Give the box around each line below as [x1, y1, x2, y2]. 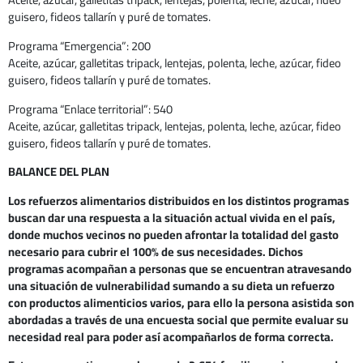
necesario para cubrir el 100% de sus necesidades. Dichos [8, 240, 303, 263]
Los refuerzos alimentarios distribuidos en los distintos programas [8, 189, 349, 211]
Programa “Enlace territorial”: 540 [8, 97, 173, 120]
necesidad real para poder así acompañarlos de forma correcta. [8, 325, 334, 348]
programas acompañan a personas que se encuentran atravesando [8, 257, 352, 280]
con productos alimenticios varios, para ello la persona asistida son [8, 291, 354, 314]
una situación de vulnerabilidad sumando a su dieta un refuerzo [8, 274, 335, 297]
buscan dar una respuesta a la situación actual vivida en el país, [8, 206, 335, 228]
